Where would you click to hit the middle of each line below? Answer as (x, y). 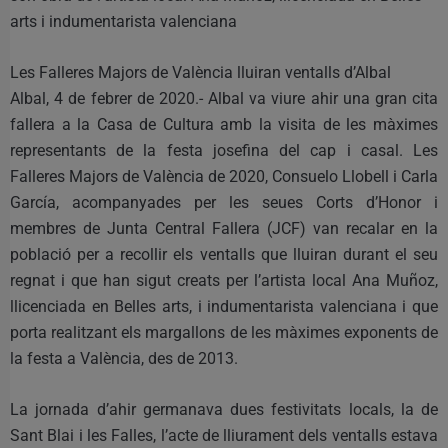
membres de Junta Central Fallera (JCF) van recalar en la (224, 228)
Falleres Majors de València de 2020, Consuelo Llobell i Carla (224, 176)
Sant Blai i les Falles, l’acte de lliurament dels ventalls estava (224, 435)
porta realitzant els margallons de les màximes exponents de (224, 332)
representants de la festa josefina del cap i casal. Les (224, 150)
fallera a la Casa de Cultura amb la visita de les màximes (224, 124)
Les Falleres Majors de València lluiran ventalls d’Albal (200, 72)
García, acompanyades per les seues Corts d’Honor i (224, 202)
